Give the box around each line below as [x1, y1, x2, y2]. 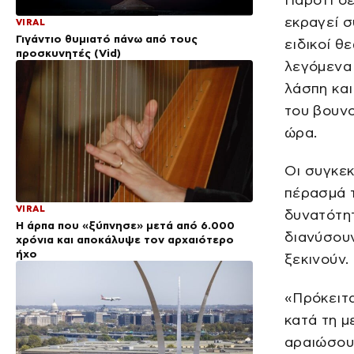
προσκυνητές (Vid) [16, 47, 121, 60]
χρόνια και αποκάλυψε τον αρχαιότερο [16, 233, 234, 247]
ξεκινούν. [284, 251, 349, 268]
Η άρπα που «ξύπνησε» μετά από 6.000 [16, 219, 235, 232]
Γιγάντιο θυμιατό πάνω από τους [16, 32, 198, 46]
